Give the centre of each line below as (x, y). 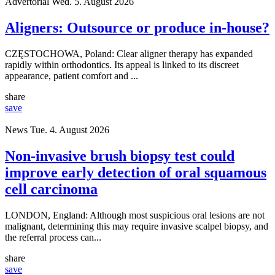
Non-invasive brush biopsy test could (120, 156)
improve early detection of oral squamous (136, 173)
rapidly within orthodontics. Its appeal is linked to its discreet (122, 65)
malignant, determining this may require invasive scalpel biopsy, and (137, 227)
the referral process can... (53, 238)
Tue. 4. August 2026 (70, 130)
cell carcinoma (51, 189)
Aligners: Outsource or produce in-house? (137, 28)
